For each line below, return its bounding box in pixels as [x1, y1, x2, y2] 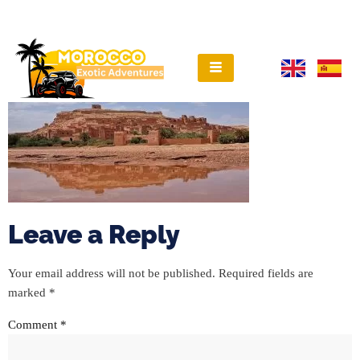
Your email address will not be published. [8, 266, 215, 280]
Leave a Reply [8, 219, 180, 249]
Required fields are [219, 266, 313, 280]
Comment [8, 318, 60, 332]
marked [8, 285, 49, 299]
